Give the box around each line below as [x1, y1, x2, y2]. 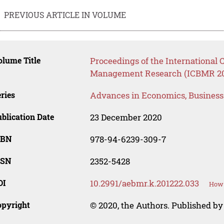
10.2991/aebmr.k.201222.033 [89, 177, 199, 189]
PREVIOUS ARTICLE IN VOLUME [4, 9, 126, 20]
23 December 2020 [89, 111, 162, 123]
